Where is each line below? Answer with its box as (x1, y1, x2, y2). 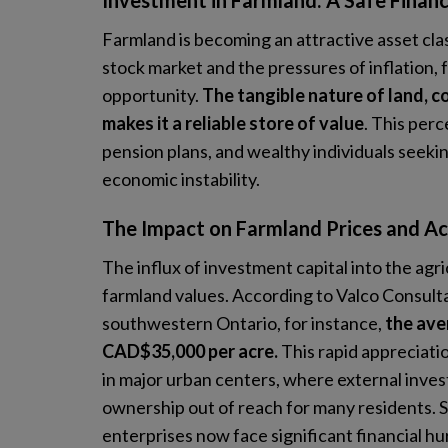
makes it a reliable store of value (102, 112, 364, 134)
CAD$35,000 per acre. (102, 340, 278, 362)
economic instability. (102, 168, 260, 190)
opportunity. (102, 84, 202, 106)
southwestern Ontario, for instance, (102, 312, 385, 334)
